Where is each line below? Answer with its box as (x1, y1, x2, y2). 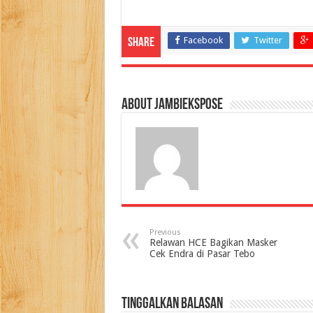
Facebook (183, 35, 223, 45)
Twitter (253, 35, 282, 45)
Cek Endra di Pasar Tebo (149, 248, 255, 259)
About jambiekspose (121, 97, 223, 113)
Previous (149, 228, 181, 237)
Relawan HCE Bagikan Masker (149, 237, 277, 248)
